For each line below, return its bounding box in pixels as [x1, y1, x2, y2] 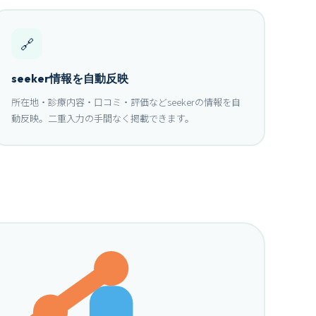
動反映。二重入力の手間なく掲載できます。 [11, 111, 195, 126]
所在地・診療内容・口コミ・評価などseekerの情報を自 [11, 95, 241, 109]
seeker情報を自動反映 [11, 71, 129, 86]
